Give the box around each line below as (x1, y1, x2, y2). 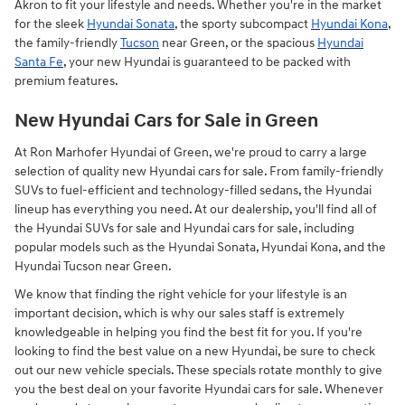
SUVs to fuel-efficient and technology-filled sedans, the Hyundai (14, 182, 372, 198)
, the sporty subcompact (174, 16, 311, 33)
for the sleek (14, 16, 87, 33)
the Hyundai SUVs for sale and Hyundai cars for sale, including (14, 220, 354, 236)
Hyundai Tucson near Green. (14, 258, 174, 274)
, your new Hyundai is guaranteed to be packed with (63, 54, 351, 71)
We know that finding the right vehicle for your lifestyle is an (14, 286, 347, 302)
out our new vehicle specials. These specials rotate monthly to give (14, 362, 382, 378)
